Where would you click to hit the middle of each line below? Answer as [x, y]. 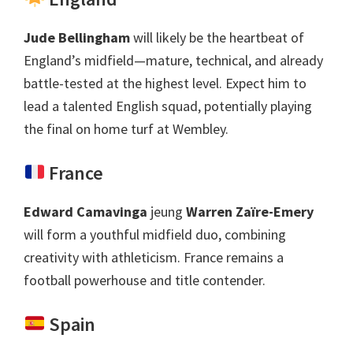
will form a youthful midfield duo [121, 234]
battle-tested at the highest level [121, 83]
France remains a [234, 257]
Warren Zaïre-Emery [250, 211]
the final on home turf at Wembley [124, 128]
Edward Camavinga [85, 211]
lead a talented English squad [111, 106]
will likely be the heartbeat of [219, 37]
